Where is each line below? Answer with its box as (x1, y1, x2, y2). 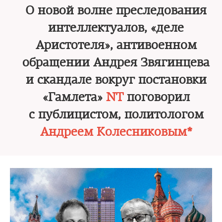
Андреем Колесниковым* (40, 124, 192, 139)
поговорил (123, 90, 190, 105)
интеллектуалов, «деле (48, 20, 184, 35)
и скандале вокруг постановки (25, 72, 207, 87)
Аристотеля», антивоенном (35, 38, 197, 53)
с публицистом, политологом (28, 107, 204, 122)
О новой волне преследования (25, 3, 207, 18)
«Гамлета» (42, 90, 106, 105)
